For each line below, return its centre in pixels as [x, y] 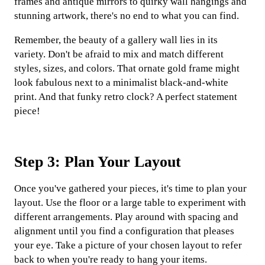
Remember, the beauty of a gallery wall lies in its [116, 40]
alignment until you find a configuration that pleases [124, 231]
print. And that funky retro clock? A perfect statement [126, 96]
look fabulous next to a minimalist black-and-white [121, 82]
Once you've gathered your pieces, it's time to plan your [130, 189]
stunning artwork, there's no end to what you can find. [127, 15]
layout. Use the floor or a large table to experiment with [130, 203]
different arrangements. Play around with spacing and [126, 217]
